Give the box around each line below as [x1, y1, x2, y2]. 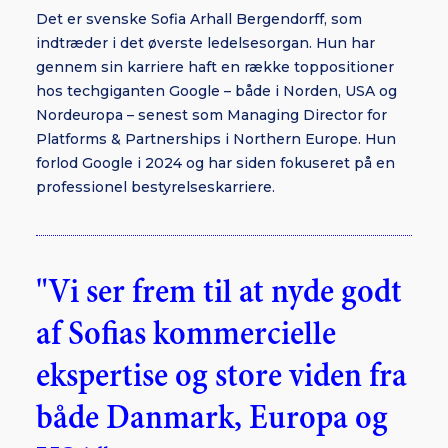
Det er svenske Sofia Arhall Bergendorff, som [36, 10, 362, 28]
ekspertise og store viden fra [36, 359, 407, 394]
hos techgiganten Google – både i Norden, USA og [36, 82, 397, 100]
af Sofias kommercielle [36, 317, 336, 352]
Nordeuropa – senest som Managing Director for [36, 106, 387, 124]
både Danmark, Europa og [36, 401, 388, 436]
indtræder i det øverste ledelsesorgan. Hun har [36, 34, 375, 52]
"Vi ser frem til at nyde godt [36, 275, 402, 310]
